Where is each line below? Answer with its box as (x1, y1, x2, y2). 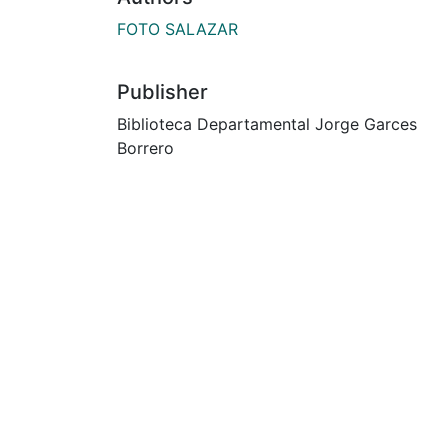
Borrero (117, 137, 174, 158)
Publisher (117, 79, 208, 104)
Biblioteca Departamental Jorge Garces (117, 113, 417, 134)
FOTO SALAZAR (117, 18, 238, 39)
